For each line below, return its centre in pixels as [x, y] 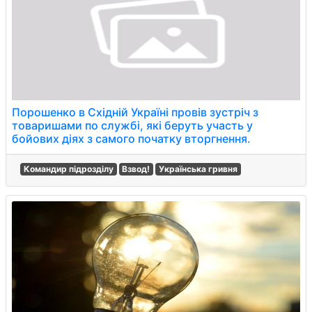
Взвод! [136, 169]
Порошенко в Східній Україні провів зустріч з [135, 112]
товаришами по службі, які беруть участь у [132, 125]
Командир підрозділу [68, 169]
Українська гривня [198, 169]
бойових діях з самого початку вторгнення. [131, 139]
